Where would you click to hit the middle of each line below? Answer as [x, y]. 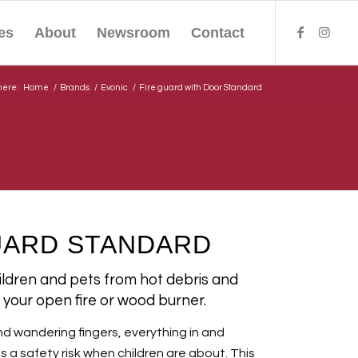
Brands [74, 88]
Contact [218, 33]
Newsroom [134, 33]
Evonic [114, 88]
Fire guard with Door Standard [200, 88]
